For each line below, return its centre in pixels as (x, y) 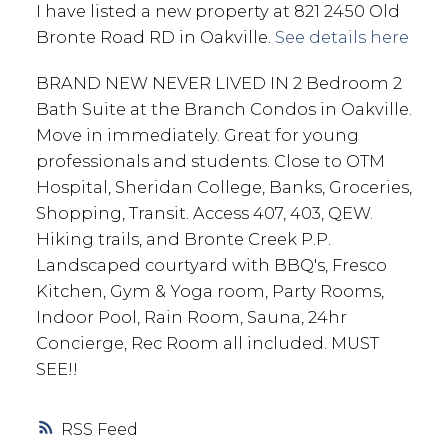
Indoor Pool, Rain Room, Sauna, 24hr (191, 316)
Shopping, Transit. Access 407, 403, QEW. (204, 212)
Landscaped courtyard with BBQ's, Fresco (211, 264)
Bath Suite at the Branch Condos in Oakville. (223, 108)
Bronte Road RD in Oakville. (155, 36)
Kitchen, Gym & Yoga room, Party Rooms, (209, 290)
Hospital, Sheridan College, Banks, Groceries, (223, 186)
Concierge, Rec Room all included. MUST (207, 342)
